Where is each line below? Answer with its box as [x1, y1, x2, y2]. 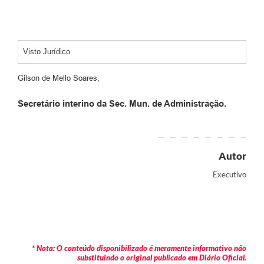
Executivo [213, 170, 246, 180]
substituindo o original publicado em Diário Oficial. [77, 253, 246, 263]
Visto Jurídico [23, 47, 70, 56]
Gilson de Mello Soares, [18, 73, 100, 82]
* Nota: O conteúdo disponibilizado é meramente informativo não [32, 243, 246, 253]
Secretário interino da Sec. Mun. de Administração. [18, 98, 226, 108]
